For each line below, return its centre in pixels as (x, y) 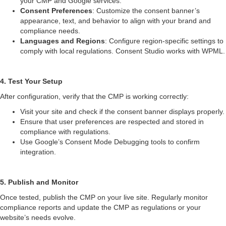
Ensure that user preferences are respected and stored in (112, 121)
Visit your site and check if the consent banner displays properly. (122, 111)
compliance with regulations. (65, 131)
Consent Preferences (56, 10)
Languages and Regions (63, 41)
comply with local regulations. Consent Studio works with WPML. (123, 51)
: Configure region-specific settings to (164, 41)
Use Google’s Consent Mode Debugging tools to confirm (110, 142)
